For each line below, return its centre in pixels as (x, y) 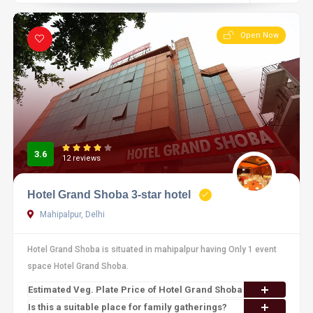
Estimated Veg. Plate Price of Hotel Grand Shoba (135, 290)
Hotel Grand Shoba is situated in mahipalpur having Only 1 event (152, 249)
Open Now (260, 35)
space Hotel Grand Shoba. (78, 266)
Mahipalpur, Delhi (71, 214)
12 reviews (81, 158)
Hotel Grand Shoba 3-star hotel (109, 195)
